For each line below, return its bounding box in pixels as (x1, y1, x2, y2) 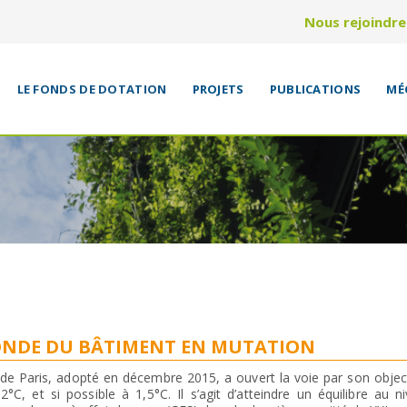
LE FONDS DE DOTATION (16, 81, 167, 97)
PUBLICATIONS (269, 81, 362, 97)
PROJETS (192, 81, 244, 97)
